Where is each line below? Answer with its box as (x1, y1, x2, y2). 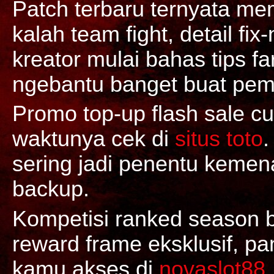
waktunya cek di (12, 127, 175, 152)
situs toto (174, 127, 263, 152)
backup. (12, 177, 89, 202)
